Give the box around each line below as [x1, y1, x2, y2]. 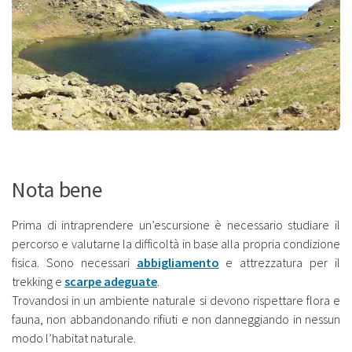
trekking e [12, 273, 64, 290]
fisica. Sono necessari [12, 255, 137, 271]
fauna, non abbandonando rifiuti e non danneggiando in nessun [12, 311, 340, 328]
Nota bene [12, 176, 102, 204]
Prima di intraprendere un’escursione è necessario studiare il [12, 217, 340, 233]
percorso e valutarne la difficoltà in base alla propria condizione [12, 236, 340, 252]
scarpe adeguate [64, 273, 157, 290]
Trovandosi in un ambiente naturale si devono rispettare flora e [12, 292, 340, 309]
